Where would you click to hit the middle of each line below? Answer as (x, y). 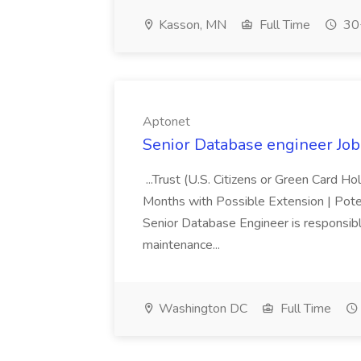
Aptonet (166, 122)
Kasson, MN (191, 25)
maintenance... (183, 245)
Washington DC (201, 309)
